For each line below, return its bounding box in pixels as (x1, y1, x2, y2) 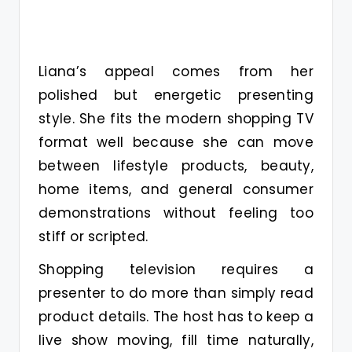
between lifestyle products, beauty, (38, 156, 313, 176)
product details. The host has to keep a (38, 307, 313, 327)
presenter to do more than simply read (38, 284, 313, 303)
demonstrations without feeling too (38, 203, 313, 223)
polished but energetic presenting (38, 86, 313, 105)
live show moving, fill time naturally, (38, 331, 313, 350)
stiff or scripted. (38, 227, 148, 247)
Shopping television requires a (38, 260, 313, 280)
